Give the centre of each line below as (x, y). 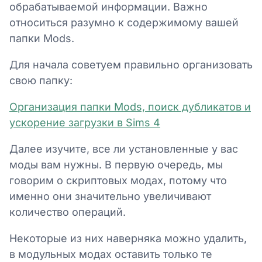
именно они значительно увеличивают (110, 196)
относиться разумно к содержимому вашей (124, 23)
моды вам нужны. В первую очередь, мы (116, 165)
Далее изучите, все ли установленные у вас (124, 149)
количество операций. (69, 212)
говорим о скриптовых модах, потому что (118, 180)
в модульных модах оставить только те (111, 254)
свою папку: (41, 80)
